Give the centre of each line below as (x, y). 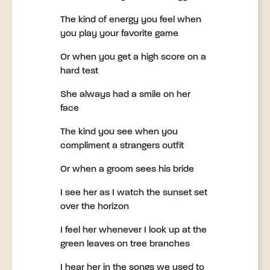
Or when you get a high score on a (133, 57)
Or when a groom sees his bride (127, 169)
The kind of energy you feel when (131, 20)
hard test (79, 71)
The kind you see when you (119, 132)
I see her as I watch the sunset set (134, 193)
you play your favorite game (119, 34)
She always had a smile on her (125, 95)
